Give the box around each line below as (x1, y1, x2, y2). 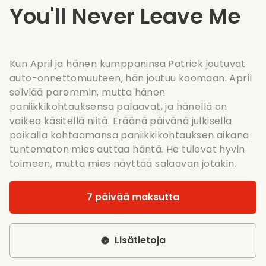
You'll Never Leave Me (9, 1, 240, 31)
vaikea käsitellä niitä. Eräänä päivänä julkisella (9, 114, 232, 128)
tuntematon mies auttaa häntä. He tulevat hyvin (9, 142, 245, 156)
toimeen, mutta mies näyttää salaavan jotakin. (9, 157, 236, 170)
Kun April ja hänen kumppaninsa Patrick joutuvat (9, 57, 246, 71)
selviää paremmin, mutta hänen (9, 85, 166, 99)
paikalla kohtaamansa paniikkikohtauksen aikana (9, 128, 249, 142)
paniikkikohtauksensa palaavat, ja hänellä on (9, 100, 227, 113)
